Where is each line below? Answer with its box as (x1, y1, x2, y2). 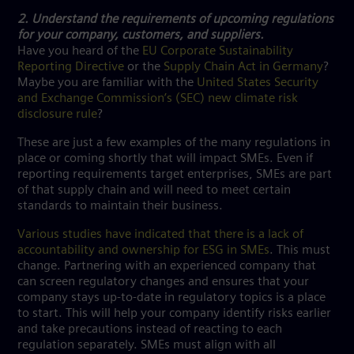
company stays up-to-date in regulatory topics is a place (17, 292, 326, 303)
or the (124, 61, 164, 73)
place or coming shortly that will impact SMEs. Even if (17, 153, 313, 164)
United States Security (197, 77, 318, 88)
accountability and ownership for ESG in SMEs (17, 244, 269, 256)
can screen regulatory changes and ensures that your (17, 276, 309, 288)
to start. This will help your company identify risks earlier (17, 307, 331, 319)
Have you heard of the (17, 45, 142, 57)
